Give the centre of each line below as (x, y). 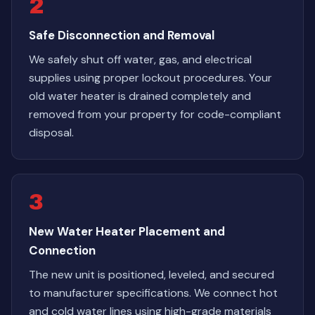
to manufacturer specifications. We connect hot (153, 293)
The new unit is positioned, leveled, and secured (152, 275)
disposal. (51, 133)
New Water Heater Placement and (127, 231)
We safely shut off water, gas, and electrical (140, 59)
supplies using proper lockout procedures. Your (150, 78)
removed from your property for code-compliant (155, 114)
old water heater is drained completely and (140, 96)
